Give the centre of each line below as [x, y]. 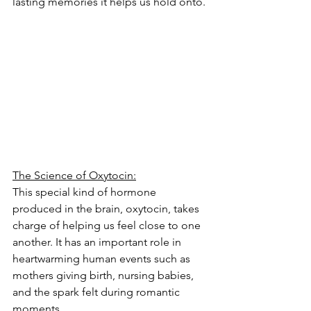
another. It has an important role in [98, 242]
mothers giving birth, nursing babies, [104, 275]
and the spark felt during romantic [98, 292]
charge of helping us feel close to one [108, 225]
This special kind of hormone [86, 192]
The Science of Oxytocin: [74, 175]
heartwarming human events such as [103, 258]
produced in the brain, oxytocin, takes [107, 208]
